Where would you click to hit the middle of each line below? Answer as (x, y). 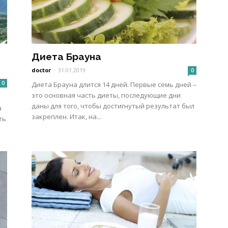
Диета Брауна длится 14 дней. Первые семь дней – (114, 84)
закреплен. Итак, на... (66, 117)
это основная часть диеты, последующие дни (106, 95)
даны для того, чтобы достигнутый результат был (113, 106)
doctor (41, 70)
